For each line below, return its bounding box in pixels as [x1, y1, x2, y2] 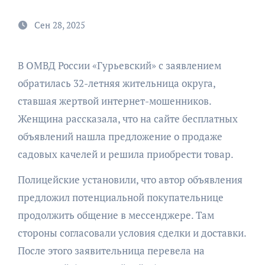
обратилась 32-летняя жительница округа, [17, 76, 215, 90]
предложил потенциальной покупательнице [17, 190, 224, 204]
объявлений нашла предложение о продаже [17, 129, 222, 143]
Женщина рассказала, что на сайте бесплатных [17, 111, 238, 125]
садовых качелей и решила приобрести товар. [17, 147, 234, 161]
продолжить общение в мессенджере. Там [17, 208, 214, 222]
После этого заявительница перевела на [17, 243, 205, 257]
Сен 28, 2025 [34, 18, 85, 31]
